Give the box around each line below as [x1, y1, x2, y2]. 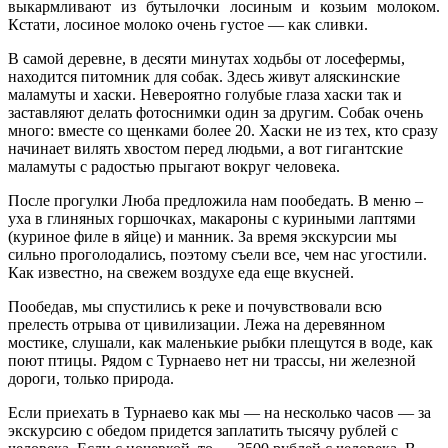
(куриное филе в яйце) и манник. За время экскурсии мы [8, 227, 397, 245]
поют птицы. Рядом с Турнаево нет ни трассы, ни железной [8, 351, 416, 369]
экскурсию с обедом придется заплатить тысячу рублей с [8, 421, 398, 439]
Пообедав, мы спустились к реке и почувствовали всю [8, 297, 382, 315]
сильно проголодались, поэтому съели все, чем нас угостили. [8, 245, 427, 263]
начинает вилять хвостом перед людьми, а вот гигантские [8, 139, 403, 157]
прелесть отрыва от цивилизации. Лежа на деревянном [8, 315, 385, 333]
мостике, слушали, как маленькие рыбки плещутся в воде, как [8, 333, 433, 351]
